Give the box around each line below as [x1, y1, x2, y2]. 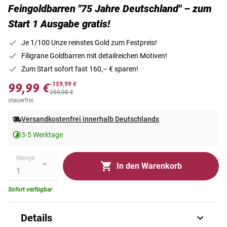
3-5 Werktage [21, 130, 63, 139]
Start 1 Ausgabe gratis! [8, 18, 110, 30]
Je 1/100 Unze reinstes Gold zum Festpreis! [21, 39, 157, 47]
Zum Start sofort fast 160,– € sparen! [21, 65, 138, 73]
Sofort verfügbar [8, 185, 52, 193]
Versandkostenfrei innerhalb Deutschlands [21, 115, 159, 124]
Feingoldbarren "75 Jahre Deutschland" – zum [8, 3, 212, 15]
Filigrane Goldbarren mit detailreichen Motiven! [21, 52, 167, 60]
